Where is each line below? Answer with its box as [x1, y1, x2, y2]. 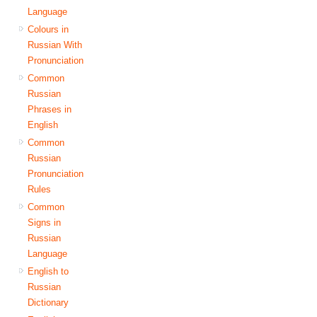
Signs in [28, 217, 62, 228]
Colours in [28, 23, 69, 35]
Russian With [28, 39, 83, 50]
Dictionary [28, 296, 69, 308]
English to [28, 265, 69, 277]
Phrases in [28, 103, 72, 115]
